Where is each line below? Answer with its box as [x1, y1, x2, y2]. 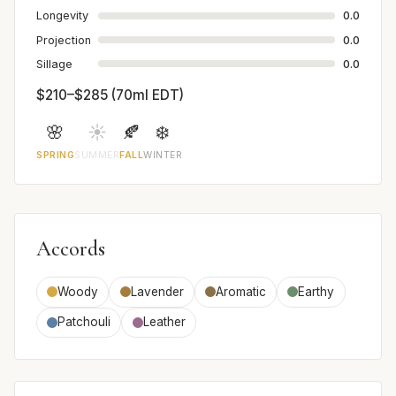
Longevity [36, 9, 88, 23]
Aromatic [215, 284, 266, 299]
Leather [142, 315, 186, 330]
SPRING [36, 148, 75, 161]
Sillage [36, 57, 72, 71]
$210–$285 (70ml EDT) [36, 86, 184, 103]
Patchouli [57, 315, 111, 330]
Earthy [298, 284, 335, 299]
